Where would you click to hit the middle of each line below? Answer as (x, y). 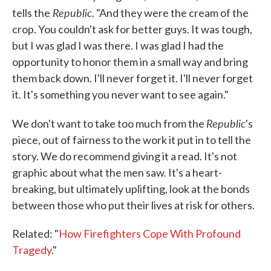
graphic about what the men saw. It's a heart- (117, 172)
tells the (31, 12)
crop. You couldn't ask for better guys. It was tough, (132, 29)
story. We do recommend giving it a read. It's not (125, 156)
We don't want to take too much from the (109, 123)
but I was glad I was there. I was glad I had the (118, 45)
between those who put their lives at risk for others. (133, 205)
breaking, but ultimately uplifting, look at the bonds (131, 188)
